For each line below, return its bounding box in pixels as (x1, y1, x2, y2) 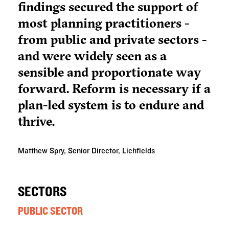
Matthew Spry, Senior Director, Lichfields (18, 147, 155, 155)
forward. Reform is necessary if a (18, 80, 211, 97)
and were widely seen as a (18, 48, 167, 64)
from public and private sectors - (18, 31, 207, 48)
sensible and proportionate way (18, 64, 201, 81)
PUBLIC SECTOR (18, 205, 83, 217)
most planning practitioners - (18, 15, 190, 32)
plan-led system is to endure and (18, 97, 204, 113)
